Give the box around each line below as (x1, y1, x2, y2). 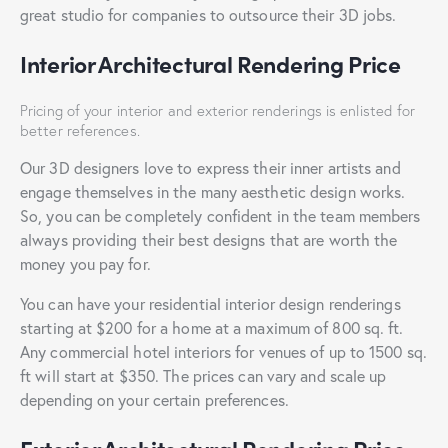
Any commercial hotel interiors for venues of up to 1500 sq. (20, 340, 427, 362)
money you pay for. (20, 252, 151, 274)
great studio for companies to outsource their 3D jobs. (20, 3, 397, 25)
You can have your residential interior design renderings (20, 292, 401, 314)
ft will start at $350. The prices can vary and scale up (20, 364, 387, 386)
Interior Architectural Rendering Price (20, 46, 401, 80)
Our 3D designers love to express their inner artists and (20, 156, 401, 178)
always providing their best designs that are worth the (20, 228, 398, 250)
